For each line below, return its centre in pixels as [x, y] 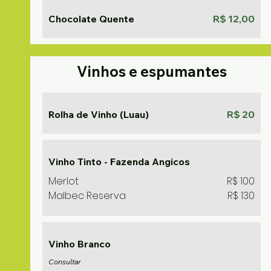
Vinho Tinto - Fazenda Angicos [119, 162]
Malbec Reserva [87, 196]
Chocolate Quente [91, 19]
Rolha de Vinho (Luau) [99, 114]
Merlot [64, 181]
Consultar [64, 262]
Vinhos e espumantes [152, 71]
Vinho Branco [80, 244]
